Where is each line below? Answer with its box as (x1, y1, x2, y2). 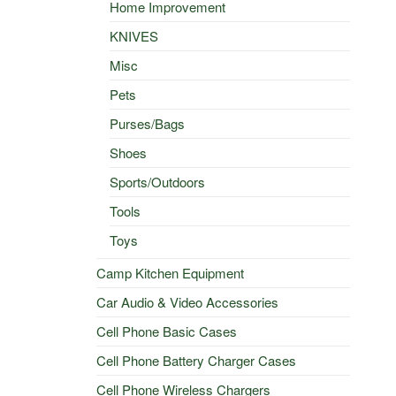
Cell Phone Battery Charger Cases (95, 350, 296, 369)
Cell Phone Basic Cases (95, 321, 237, 340)
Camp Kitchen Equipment (95, 263, 244, 282)
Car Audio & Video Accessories (95, 292, 278, 311)
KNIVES (109, 26, 158, 45)
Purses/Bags (109, 113, 185, 133)
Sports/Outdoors (109, 171, 205, 191)
